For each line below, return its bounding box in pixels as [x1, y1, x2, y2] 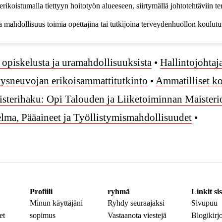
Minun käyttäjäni [29, 199, 83, 208]
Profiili [29, 187, 53, 196]
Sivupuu [191, 199, 218, 208]
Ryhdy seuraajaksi [107, 199, 165, 208]
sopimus [29, 211, 55, 220]
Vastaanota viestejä [107, 211, 166, 220]
